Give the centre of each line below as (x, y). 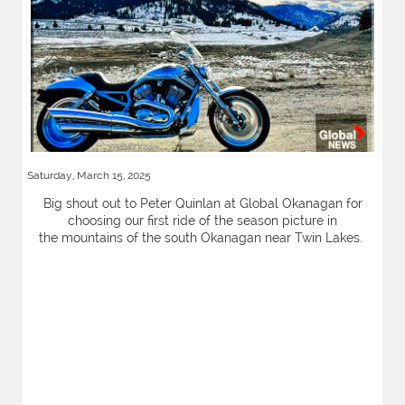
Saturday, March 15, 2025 (89, 175)
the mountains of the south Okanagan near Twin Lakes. (202, 238)
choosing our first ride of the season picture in (202, 221)
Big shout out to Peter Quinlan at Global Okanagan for (202, 203)
